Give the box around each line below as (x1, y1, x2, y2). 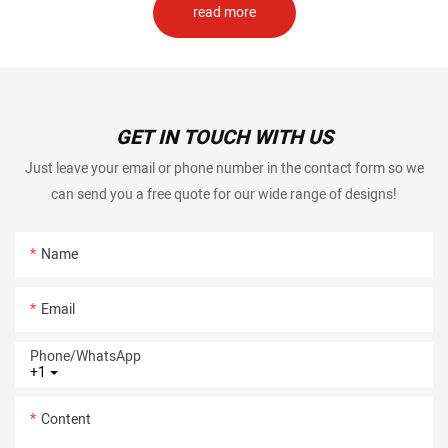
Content (41, 408, 91, 430)
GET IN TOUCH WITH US (115, 123, 333, 153)
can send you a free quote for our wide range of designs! (51, 183, 397, 205)
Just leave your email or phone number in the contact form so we (24, 157, 424, 179)
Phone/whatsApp (30, 345, 141, 367)
